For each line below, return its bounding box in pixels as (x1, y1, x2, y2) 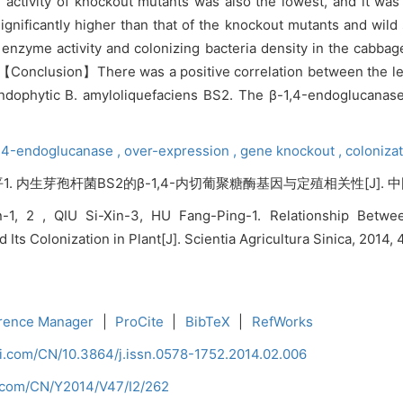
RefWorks (251, 313, 313, 330)
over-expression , (124, 142, 240, 159)
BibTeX (184, 313, 230, 330)
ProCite (115, 313, 165, 330)
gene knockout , (240, 142, 345, 159)
